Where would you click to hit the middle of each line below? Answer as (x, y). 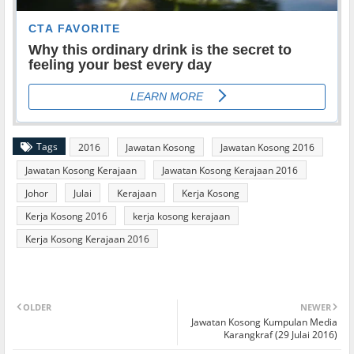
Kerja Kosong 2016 (66, 217)
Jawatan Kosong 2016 (267, 148)
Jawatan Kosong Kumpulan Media (264, 322)
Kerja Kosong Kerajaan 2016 (87, 239)
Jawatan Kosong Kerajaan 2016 (230, 171)
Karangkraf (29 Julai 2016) (281, 335)
